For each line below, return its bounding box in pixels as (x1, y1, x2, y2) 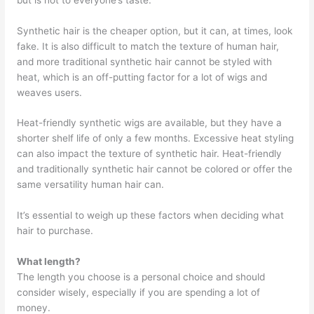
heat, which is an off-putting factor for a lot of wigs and (17, 71, 268, 83)
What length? (17, 256, 81, 268)
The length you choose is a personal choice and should (17, 271, 266, 283)
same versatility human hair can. (17, 179, 168, 191)
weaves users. (17, 86, 86, 98)
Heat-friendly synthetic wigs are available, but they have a (17, 117, 282, 129)
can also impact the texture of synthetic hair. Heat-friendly (17, 148, 282, 160)
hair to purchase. (17, 225, 97, 237)
